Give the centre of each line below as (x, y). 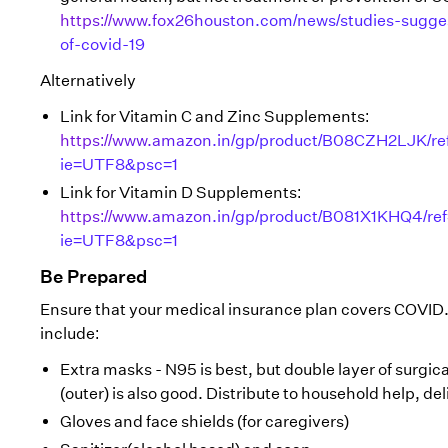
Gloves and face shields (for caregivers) (204, 421)
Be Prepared (93, 277)
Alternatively (88, 80)
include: (69, 333)
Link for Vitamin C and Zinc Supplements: (214, 116)
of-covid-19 (102, 44)
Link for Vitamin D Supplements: (180, 192)
